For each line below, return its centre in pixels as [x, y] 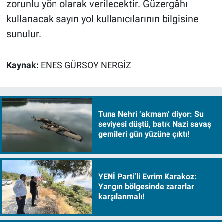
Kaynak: [23, 66]
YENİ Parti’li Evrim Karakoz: [147, 176]
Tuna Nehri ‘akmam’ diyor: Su [151, 114]
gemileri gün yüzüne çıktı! [143, 134]
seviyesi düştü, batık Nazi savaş [154, 124]
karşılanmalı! [121, 196]
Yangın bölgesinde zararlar [146, 186]
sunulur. [24, 34]
